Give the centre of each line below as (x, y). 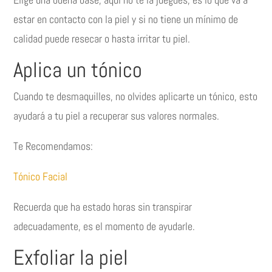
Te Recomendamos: (53, 146)
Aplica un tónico (78, 70)
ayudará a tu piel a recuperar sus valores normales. (117, 116)
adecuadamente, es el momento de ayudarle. (104, 226)
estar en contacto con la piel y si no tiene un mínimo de (126, 19)
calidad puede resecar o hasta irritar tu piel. (102, 39)
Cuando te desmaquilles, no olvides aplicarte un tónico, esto (136, 97)
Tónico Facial (41, 177)
